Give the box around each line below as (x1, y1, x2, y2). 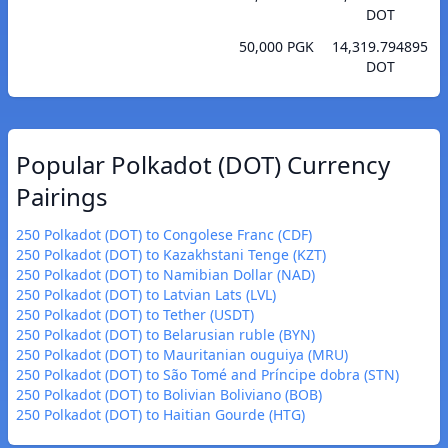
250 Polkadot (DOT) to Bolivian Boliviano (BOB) (16, 385, 322, 405)
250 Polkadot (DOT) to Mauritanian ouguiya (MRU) (16, 345, 348, 365)
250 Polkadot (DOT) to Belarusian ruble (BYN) (16, 325, 315, 345)
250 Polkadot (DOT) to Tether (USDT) (16, 305, 254, 325)
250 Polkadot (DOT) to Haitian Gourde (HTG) (16, 405, 305, 425)
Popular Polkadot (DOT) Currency (16, 148, 390, 182)
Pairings (16, 180, 108, 214)
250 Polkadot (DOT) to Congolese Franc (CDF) (16, 225, 312, 245)
